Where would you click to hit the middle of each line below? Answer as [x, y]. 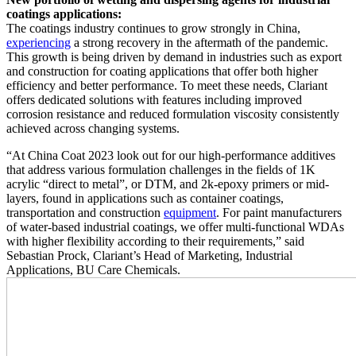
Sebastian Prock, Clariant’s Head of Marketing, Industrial [149, 256]
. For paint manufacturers [279, 213]
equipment [190, 213]
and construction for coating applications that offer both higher [162, 72]
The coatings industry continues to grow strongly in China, [153, 29]
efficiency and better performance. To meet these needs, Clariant [167, 86]
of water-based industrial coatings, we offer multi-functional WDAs [175, 227]
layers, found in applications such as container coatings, [145, 199]
